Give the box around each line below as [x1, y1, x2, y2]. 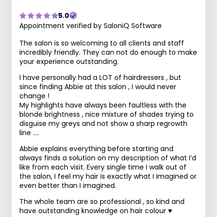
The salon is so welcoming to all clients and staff [19, 38, 184, 48]
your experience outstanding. [19, 57, 119, 66]
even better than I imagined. [19, 181, 116, 190]
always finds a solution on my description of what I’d [19, 153, 196, 163]
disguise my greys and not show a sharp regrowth [19, 119, 187, 128]
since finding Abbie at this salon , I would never [19, 82, 176, 92]
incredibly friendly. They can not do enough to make [19, 47, 197, 57]
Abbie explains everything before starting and [19, 144, 173, 154]
